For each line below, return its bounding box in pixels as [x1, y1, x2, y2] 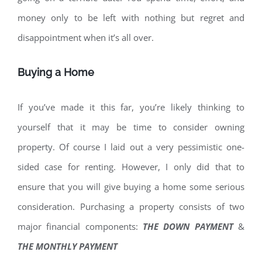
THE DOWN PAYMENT [143, 220, 233, 232]
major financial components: [18, 220, 143, 232]
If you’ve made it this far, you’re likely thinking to [18, 101, 244, 113]
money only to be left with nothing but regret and [18, 12, 244, 24]
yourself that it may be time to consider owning [18, 120, 244, 133]
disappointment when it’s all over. [18, 32, 154, 44]
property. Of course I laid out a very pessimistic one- [18, 140, 244, 153]
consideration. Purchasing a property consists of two [18, 200, 244, 212]
